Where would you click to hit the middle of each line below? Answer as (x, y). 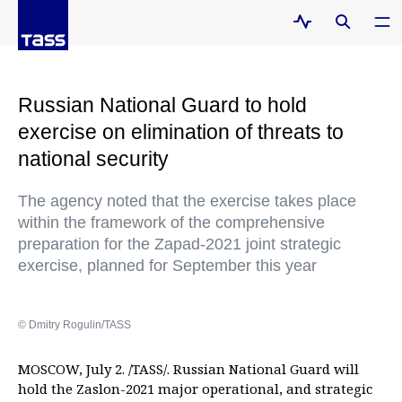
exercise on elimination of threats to (181, 132)
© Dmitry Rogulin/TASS (74, 325)
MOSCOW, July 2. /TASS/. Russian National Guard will (188, 369)
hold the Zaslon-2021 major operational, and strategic (195, 389)
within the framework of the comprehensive (171, 223)
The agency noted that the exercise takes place (187, 201)
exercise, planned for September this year (167, 266)
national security (93, 159)
